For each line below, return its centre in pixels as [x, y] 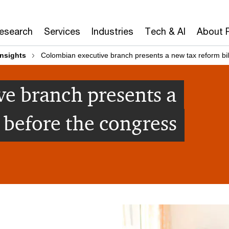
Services [62, 31]
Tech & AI [165, 31]
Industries [112, 31]
